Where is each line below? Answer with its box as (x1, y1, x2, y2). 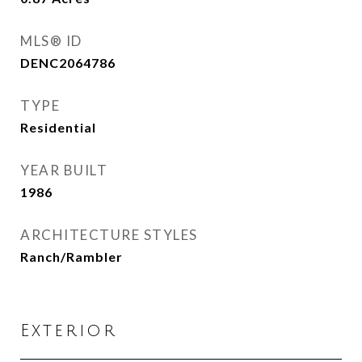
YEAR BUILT (20, 162, 107, 179)
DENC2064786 (20, 55, 116, 70)
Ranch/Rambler (20, 249, 123, 264)
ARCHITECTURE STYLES (20, 226, 198, 243)
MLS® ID (20, 32, 82, 49)
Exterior (20, 322, 117, 340)
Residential (20, 120, 96, 135)
